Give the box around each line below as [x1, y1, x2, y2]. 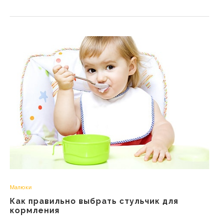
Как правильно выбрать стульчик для [10, 197, 178, 206]
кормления [10, 206, 60, 215]
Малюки [10, 183, 32, 191]
